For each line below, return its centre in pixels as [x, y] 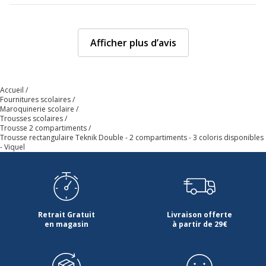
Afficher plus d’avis [133, 42]
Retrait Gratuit [66, 214]
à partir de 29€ [199, 224]
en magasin [66, 224]
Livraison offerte [199, 214]
